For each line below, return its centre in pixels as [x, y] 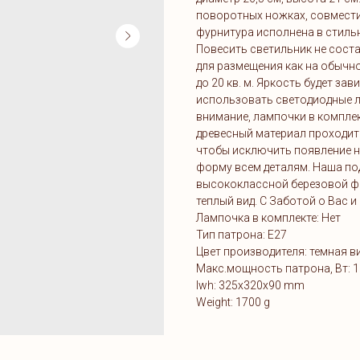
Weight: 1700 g [233, 302]
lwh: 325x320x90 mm [250, 285]
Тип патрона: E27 [241, 234]
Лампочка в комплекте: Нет [268, 217]
